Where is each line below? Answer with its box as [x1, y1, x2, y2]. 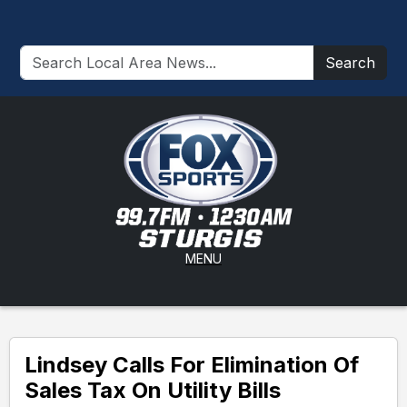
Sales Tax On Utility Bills [25, 377, 281, 403]
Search [325, 54, 375, 72]
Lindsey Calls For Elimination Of [25, 352, 359, 378]
